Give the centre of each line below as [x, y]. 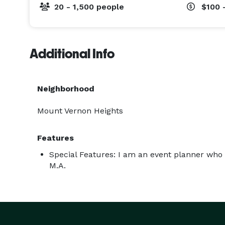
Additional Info [72, 54]
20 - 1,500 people [89, 7]
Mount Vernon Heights [80, 111]
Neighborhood [66, 89]
